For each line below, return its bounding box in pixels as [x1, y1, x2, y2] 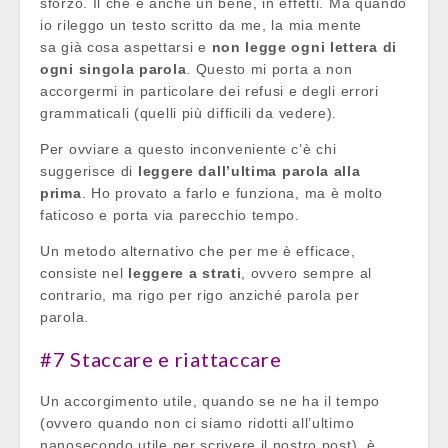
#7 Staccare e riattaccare [40, 346, 282, 371]
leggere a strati [128, 264, 242, 281]
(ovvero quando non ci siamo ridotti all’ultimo [40, 414, 355, 431]
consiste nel [40, 264, 129, 281]
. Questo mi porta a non [186, 60, 353, 77]
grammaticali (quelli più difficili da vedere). [40, 104, 338, 121]
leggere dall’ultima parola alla [137, 162, 361, 179]
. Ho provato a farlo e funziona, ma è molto [81, 184, 383, 201]
